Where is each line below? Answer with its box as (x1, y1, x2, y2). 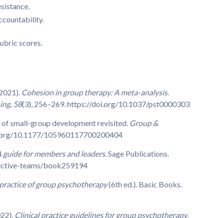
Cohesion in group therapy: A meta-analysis (21, 88, 167, 97)
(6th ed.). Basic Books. (107, 180, 182, 189)
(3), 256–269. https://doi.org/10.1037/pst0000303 (22, 99, 190, 109)
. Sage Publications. (105, 149, 169, 159)
